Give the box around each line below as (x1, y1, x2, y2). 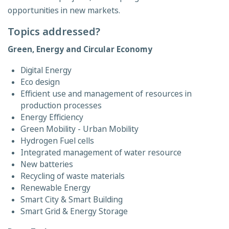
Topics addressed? (8, 25, 100, 38)
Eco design (20, 77, 60, 87)
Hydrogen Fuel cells (20, 135, 94, 146)
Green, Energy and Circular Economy (8, 44, 152, 55)
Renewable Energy (20, 182, 90, 193)
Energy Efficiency (20, 112, 83, 123)
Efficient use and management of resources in (20, 88, 192, 99)
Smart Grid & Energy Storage (20, 206, 128, 217)
